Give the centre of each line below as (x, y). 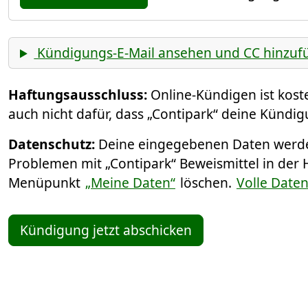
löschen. (206, 183)
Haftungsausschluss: (78, 95)
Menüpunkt (46, 183)
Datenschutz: (52, 144)
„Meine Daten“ (130, 183)
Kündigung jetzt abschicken (106, 230)
